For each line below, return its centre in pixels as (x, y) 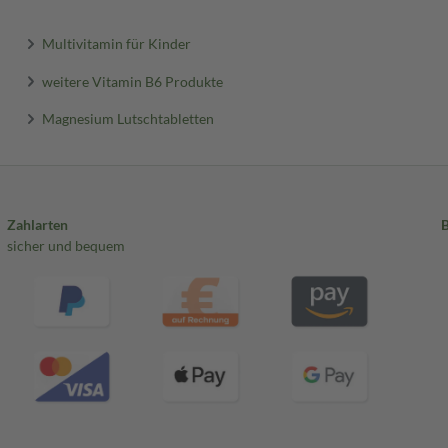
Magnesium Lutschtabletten (128, 118)
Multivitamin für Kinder (117, 43)
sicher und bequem (65, 245)
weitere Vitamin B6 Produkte (133, 81)
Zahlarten (37, 224)
